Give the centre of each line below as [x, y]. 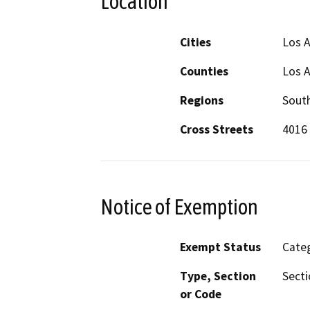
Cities [195, 42]
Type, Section [218, 276]
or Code [201, 294]
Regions [202, 100]
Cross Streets [217, 129]
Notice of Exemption [179, 207]
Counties [204, 71]
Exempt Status [220, 247]
